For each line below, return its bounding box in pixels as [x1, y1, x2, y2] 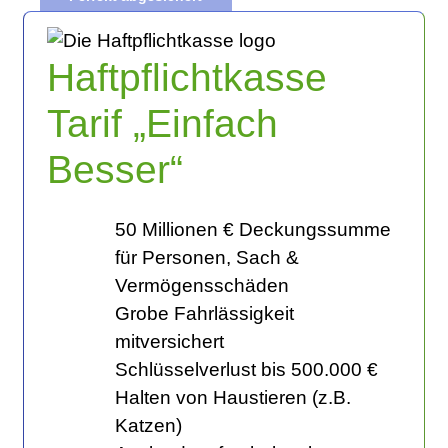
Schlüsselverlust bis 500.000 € [114, 358, 378, 380]
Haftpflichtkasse [46, 55, 327, 99]
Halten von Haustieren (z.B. [114, 386, 351, 408]
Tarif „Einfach [46, 101, 278, 145]
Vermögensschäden [114, 274, 289, 296]
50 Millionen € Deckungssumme [114, 218, 391, 240]
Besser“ [46, 147, 183, 191]
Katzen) [114, 414, 182, 436]
